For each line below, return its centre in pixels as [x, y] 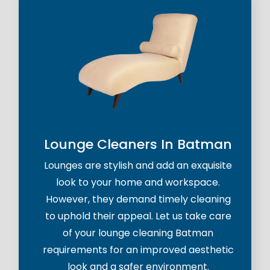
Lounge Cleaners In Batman [138, 145]
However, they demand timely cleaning [138, 199]
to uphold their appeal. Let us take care [138, 216]
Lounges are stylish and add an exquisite [138, 166]
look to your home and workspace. [138, 183]
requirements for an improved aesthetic [138, 250]
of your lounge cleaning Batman [138, 233]
